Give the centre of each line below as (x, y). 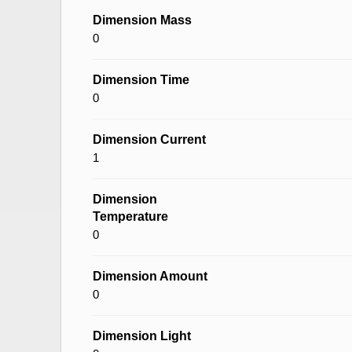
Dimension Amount (150, 276)
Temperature (130, 216)
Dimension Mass (142, 20)
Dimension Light (142, 336)
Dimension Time (141, 80)
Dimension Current (149, 139)
